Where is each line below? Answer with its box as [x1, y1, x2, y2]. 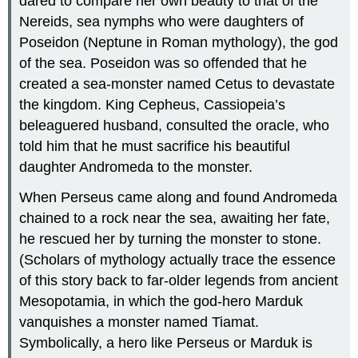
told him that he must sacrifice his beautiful [19, 137, 291, 154]
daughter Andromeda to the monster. [19, 158, 253, 175]
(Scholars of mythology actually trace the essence [19, 252, 336, 268]
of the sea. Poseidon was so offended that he [19, 54, 308, 71]
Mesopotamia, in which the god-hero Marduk [19, 293, 304, 310]
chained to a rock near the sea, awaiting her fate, [19, 210, 331, 227]
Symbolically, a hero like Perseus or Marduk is [19, 335, 313, 352]
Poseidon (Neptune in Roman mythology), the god [19, 34, 339, 50]
